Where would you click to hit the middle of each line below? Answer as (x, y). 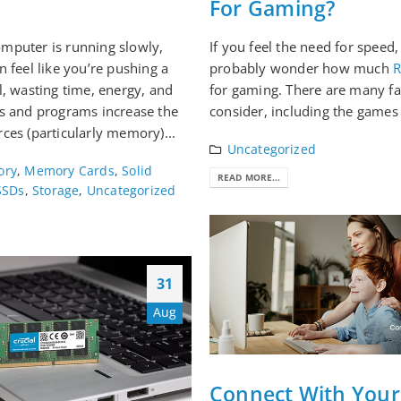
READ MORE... (249, 178)
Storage (56, 190)
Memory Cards (69, 171)
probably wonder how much (301, 68)
